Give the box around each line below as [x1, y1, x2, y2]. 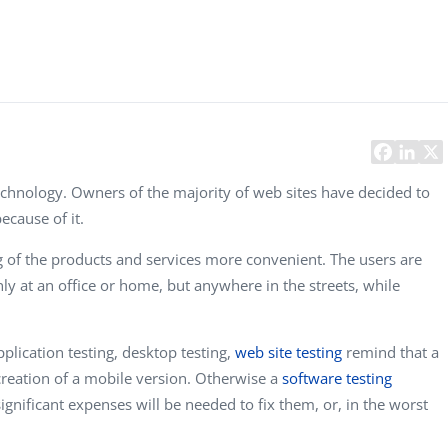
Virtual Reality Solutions [254, 43, 391, 61]
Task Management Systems [254, 8, 410, 26]
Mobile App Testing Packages [254, 113, 423, 131]
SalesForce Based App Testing [254, 78, 428, 96]
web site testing [235, 342, 342, 362]
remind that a [342, 342, 439, 362]
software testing [282, 368, 392, 388]
